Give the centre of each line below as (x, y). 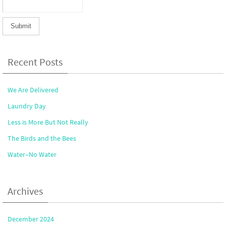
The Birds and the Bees (42, 138)
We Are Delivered (33, 90)
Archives (25, 191)
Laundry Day (27, 106)
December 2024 (31, 219)
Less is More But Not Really (48, 122)
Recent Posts (35, 62)
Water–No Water (32, 154)
